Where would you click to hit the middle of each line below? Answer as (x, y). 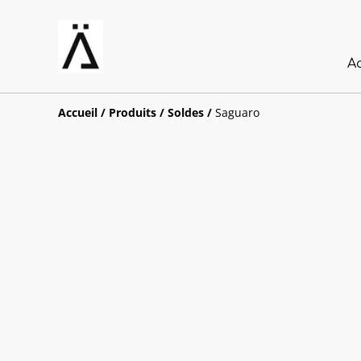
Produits (133, 112)
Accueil (78, 112)
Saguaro (237, 112)
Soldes (186, 112)
